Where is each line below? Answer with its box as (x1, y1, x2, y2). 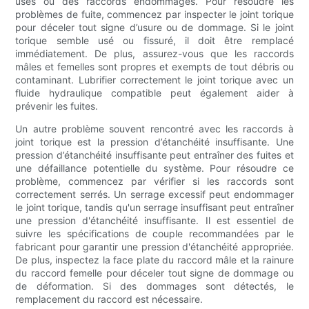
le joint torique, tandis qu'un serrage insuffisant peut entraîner (15, 201, 294, 214)
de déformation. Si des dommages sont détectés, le (15, 280, 294, 292)
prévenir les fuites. (15, 100, 99, 112)
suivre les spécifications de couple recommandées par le (15, 228, 294, 240)
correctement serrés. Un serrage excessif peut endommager (15, 188, 294, 201)
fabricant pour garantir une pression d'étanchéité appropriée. (15, 241, 294, 253)
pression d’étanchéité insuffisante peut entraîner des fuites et (15, 149, 294, 161)
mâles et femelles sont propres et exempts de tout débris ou (15, 61, 294, 73)
